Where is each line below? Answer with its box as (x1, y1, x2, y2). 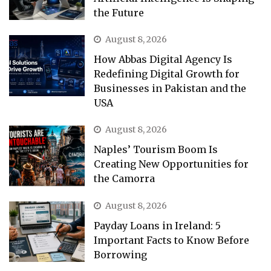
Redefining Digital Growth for (94, 68, 240, 80)
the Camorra (94, 172, 155, 185)
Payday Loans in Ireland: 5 (94, 219, 221, 232)
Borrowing (94, 248, 148, 261)
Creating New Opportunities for (94, 158, 249, 171)
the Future (94, 7, 145, 19)
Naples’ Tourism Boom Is (94, 143, 218, 156)
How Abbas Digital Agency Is (94, 53, 233, 66)
